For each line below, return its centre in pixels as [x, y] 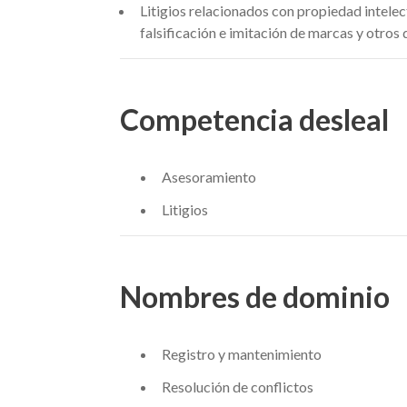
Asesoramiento [208, 177]
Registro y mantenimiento [241, 354]
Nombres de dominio [255, 297]
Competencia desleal [254, 119]
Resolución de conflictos [237, 387]
